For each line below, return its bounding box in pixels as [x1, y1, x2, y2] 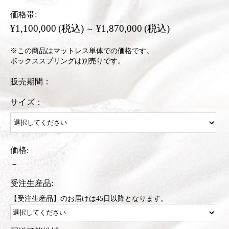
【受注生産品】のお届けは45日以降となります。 [10, 195, 168, 203]
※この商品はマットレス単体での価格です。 [10, 47, 153, 55]
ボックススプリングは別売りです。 [10, 57, 125, 65]
